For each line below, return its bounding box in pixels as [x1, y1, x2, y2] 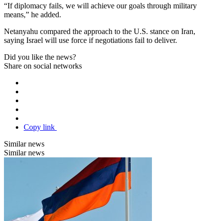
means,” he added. [4, 10, 61, 19]
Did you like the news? [4, 52, 76, 61]
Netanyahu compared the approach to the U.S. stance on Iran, [4, 27, 195, 36]
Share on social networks [4, 61, 82, 70]
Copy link [24, 122, 57, 131]
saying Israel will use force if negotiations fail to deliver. [4, 36, 177, 44]
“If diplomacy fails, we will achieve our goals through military [4, 1, 197, 10]
